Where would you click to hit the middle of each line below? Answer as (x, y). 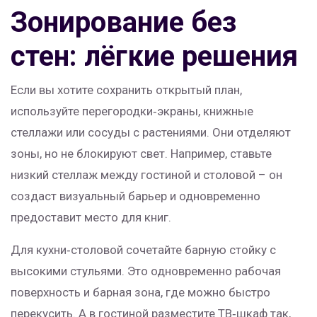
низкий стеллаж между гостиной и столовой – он (146, 175)
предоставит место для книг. (91, 217)
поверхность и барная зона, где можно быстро (140, 292)
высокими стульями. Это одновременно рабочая (146, 271)
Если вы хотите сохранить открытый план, (126, 90)
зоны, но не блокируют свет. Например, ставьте (141, 154)
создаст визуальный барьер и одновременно (136, 196)
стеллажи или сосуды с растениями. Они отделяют (151, 132)
